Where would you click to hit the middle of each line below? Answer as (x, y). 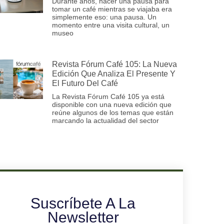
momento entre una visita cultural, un (111, 25)
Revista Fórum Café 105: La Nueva (114, 64)
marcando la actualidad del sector (105, 120)
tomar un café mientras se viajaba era (112, 9)
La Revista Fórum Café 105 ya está (108, 96)
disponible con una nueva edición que (112, 104)
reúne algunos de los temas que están (113, 112)
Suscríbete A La (83, 203)
